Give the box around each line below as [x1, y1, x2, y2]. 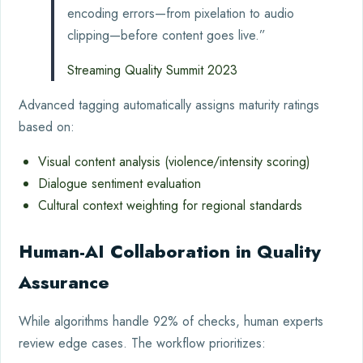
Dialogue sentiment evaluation [38, 173, 201, 193]
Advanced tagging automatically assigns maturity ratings [19, 95, 319, 114]
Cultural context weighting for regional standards [38, 195, 302, 215]
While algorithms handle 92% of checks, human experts [19, 311, 323, 331]
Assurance [19, 268, 109, 295]
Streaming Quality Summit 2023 [67, 60, 237, 79]
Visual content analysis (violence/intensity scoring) [38, 152, 310, 171]
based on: [19, 117, 75, 136]
